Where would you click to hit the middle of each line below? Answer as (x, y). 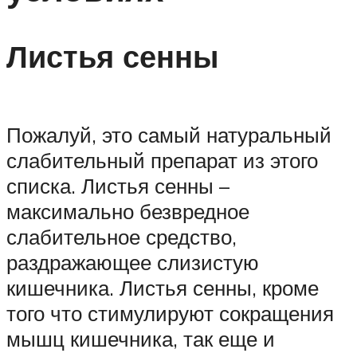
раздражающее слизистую (133, 262)
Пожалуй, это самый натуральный (169, 134)
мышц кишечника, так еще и (141, 338)
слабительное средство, (122, 236)
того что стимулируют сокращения (170, 313)
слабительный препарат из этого (162, 160)
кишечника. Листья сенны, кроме (163, 287)
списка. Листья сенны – (118, 185)
